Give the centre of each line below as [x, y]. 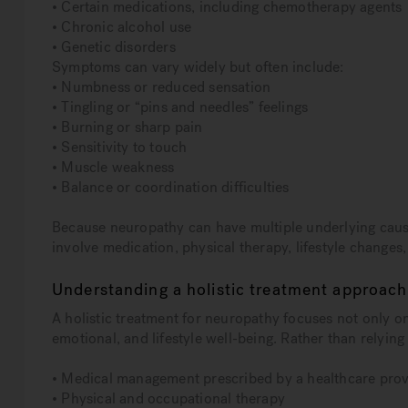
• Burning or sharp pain [127, 127]
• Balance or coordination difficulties [171, 188]
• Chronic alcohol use [122, 27]
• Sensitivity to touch [120, 148]
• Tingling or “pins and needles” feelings [180, 107]
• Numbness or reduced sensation [162, 87]
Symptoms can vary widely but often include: [198, 67]
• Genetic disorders [114, 47]
